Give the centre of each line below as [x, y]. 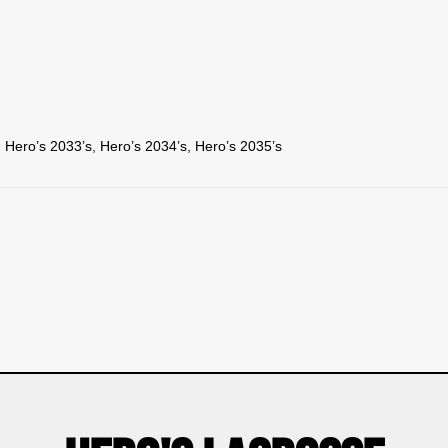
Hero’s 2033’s [48, 145]
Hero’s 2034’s [143, 145]
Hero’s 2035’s [238, 145]
